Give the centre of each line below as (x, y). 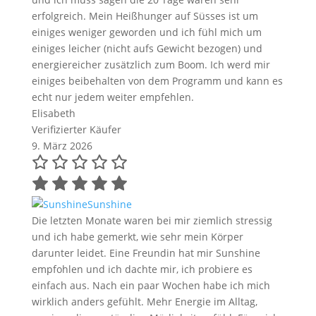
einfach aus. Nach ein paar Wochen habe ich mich (151, 286)
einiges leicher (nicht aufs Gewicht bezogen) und (147, 49)
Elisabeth (53, 114)
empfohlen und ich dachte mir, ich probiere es (142, 269)
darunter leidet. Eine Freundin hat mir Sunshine (146, 253)
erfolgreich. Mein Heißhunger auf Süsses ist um (145, 16)
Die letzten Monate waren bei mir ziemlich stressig (152, 221)
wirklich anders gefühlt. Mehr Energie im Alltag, (144, 302)
